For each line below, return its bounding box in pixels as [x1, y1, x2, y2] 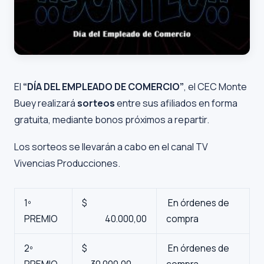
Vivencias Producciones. [14, 156, 120, 170]
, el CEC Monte [184, 80, 247, 94]
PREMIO [24, 212, 58, 225]
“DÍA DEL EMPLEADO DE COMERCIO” [23, 80, 184, 94]
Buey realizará [14, 97, 77, 110]
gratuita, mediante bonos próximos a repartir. [14, 113, 209, 127]
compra [166, 212, 199, 225]
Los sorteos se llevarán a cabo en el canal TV [14, 140, 208, 153]
